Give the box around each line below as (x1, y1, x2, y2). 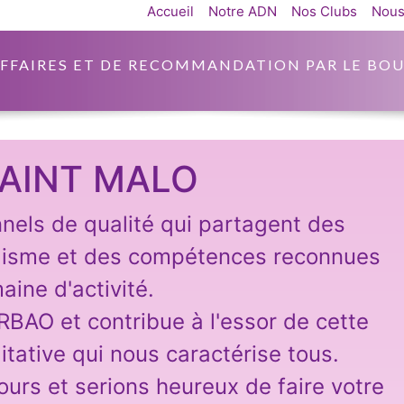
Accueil (147, 3, 194, 20)
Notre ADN (208, 3, 277, 20)
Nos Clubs (291, 3, 357, 20)
